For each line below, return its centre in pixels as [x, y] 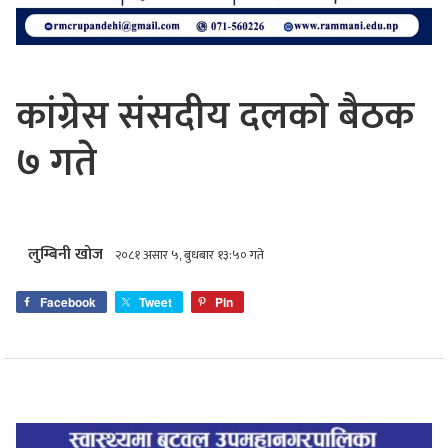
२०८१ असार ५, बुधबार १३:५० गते [189, 255]
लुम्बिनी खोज [65, 254]
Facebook [68, 301]
